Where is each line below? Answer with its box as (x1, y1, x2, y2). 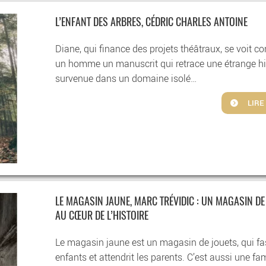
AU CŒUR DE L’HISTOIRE (55, 211, 149, 222)
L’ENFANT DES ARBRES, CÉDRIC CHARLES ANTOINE (55, 17, 248, 28)
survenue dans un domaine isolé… (55, 72, 197, 84)
